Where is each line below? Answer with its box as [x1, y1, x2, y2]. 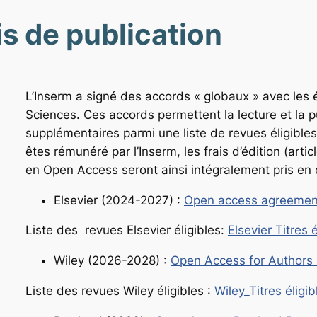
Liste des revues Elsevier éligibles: [25, 223, 228, 238]
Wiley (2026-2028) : [54, 253, 171, 268]
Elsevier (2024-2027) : [54, 192, 184, 207]
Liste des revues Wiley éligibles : [25, 283, 214, 298]
